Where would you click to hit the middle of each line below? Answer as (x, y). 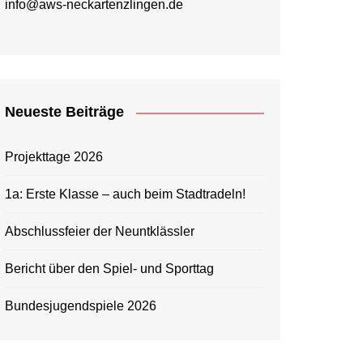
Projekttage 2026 (54, 157)
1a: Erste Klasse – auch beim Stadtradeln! (125, 194)
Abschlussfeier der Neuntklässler (100, 231)
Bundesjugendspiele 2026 (81, 306)
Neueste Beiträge (64, 112)
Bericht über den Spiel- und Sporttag (109, 269)
